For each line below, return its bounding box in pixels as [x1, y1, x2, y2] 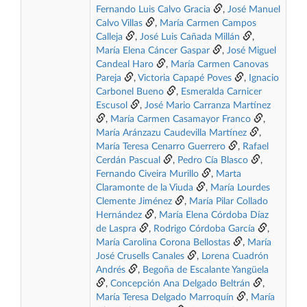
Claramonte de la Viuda [96, 183, 193, 193]
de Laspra [96, 224, 136, 234]
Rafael [243, 142, 269, 151]
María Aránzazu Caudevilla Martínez [96, 128, 247, 138]
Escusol [96, 101, 127, 110]
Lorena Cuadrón [201, 251, 269, 261]
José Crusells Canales [96, 251, 184, 261]
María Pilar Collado [189, 197, 268, 206]
